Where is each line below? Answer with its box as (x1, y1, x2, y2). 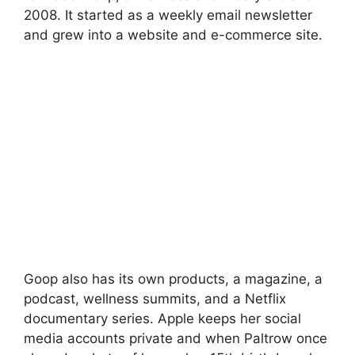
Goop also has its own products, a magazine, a (24, 271, 323, 287)
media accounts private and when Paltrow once (24, 330, 327, 346)
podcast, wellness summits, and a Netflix (24, 291, 286, 307)
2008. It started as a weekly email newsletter (24, 6, 312, 23)
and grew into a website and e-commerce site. (24, 26, 323, 43)
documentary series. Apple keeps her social (24, 311, 301, 326)
